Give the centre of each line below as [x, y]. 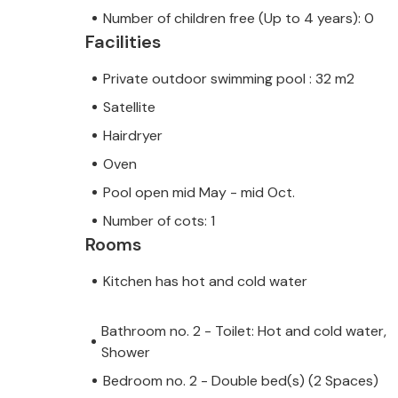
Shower [126, 352]
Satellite [129, 107]
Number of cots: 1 [159, 220]
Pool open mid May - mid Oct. [199, 192]
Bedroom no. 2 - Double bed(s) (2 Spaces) [241, 380]
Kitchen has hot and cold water [205, 281]
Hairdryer [133, 135]
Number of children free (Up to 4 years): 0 [239, 18]
